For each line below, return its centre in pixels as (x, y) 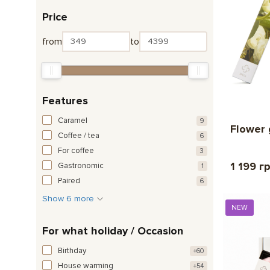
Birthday (72, 250)
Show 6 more (69, 198)
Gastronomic (81, 165)
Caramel (73, 120)
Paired (69, 181)
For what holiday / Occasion (113, 231)
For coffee (76, 150)
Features (65, 100)
